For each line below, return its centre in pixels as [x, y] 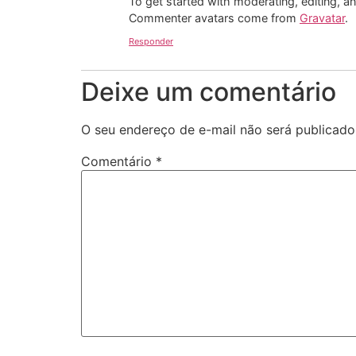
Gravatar [322, 17]
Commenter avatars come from [214, 17]
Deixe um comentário [209, 92]
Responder [151, 42]
